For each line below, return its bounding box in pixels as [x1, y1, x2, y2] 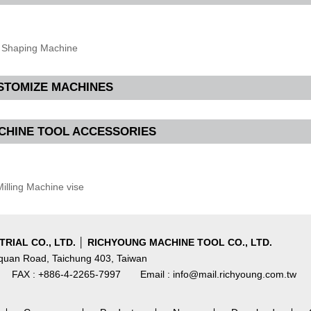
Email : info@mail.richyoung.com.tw [140, 268, 296, 280]
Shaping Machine [1, 42, 78, 53]
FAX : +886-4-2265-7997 [12, 268, 121, 280]
